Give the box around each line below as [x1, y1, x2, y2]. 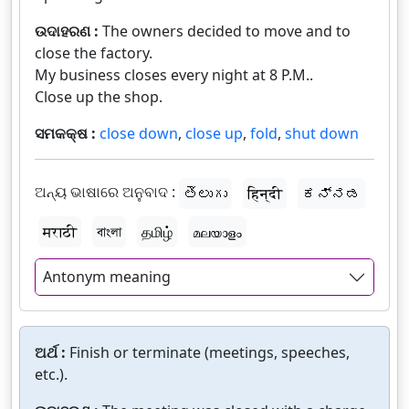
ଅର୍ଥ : [35, 342, 69, 363]
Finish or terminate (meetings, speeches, [69, 342, 350, 363]
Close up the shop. [35, 86, 163, 107]
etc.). [35, 364, 68, 385]
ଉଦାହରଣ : [35, 20, 102, 41]
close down [100, 122, 178, 143]
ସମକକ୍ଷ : [35, 122, 100, 143]
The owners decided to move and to [102, 20, 351, 41]
